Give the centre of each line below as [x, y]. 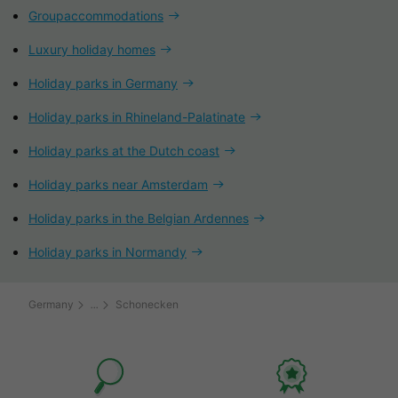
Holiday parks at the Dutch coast [124, 150]
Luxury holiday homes [92, 49]
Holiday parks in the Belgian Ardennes [139, 218]
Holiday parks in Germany [103, 83]
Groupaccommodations [96, 15]
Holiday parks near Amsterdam [118, 184]
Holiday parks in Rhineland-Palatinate [137, 116]
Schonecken [147, 304]
